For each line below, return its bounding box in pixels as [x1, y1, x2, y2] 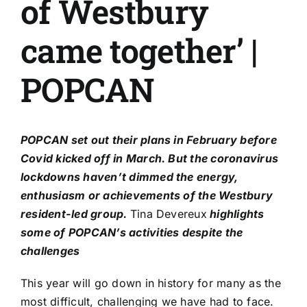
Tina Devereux [130, 207, 207, 221]
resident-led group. [21, 207, 130, 221]
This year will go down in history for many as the [21, 276, 281, 291]
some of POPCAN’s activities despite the [21, 225, 243, 240]
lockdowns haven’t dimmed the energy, [21, 170, 238, 184]
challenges [21, 244, 80, 258]
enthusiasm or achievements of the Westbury [21, 188, 273, 203]
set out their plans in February [71, 133, 238, 147]
